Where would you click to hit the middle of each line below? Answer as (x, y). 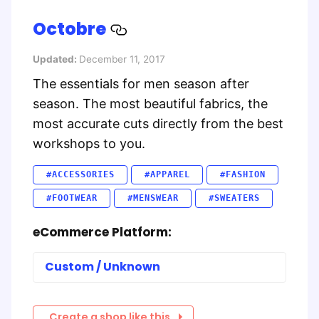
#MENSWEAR (153, 198)
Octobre (71, 28)
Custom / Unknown (102, 267)
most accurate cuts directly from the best (158, 123)
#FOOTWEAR (72, 198)
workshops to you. (89, 143)
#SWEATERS (234, 198)
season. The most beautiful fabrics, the (150, 103)
